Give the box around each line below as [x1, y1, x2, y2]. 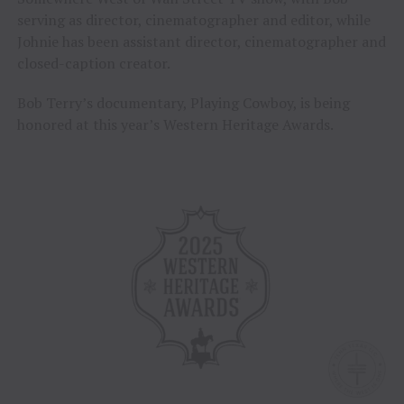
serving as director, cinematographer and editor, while [16, 10, 371, 31]
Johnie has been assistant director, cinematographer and [16, 32, 386, 52]
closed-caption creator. [16, 53, 170, 74]
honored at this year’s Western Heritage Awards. [16, 115, 334, 135]
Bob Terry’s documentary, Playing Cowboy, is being [16, 93, 350, 114]
